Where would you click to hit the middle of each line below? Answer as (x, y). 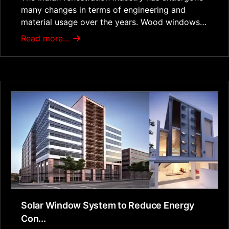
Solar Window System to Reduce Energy (108, 205)
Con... (33, 219)
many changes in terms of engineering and (103, 10)
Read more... (46, 39)
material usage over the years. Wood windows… (114, 22)
